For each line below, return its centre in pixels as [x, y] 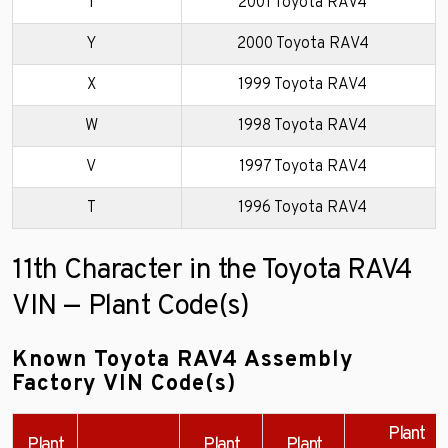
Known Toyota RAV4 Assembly [183, 361]
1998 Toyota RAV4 [302, 126]
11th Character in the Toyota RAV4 [212, 271]
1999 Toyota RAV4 [302, 85]
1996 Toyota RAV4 [302, 208]
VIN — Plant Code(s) [131, 307]
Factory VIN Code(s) [124, 385]
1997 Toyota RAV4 [302, 167]
